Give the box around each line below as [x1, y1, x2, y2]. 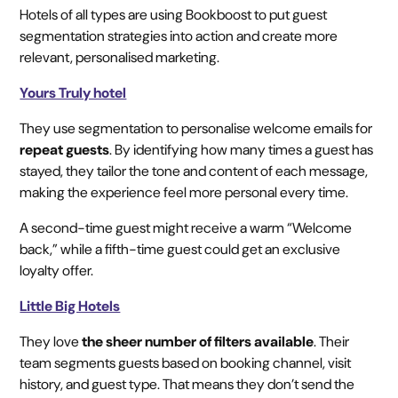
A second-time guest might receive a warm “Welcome [20, 218, 353, 237]
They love [20, 331, 83, 351]
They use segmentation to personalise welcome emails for [20, 118, 373, 138]
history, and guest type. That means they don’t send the [20, 374, 355, 394]
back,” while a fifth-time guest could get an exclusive [20, 239, 341, 259]
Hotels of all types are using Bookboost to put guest [20, 4, 328, 24]
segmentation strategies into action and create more [20, 26, 338, 45]
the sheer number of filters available [82, 331, 314, 351]
